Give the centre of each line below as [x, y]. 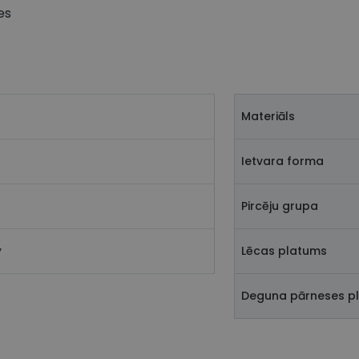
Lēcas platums [284, 251]
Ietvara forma [282, 161]
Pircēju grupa [280, 206]
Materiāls [268, 117]
